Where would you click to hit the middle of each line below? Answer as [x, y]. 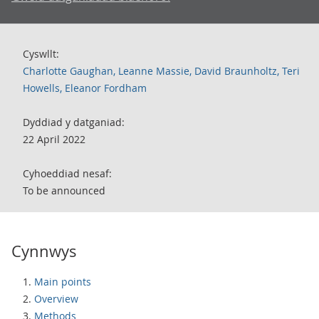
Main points [63, 282]
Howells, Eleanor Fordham [85, 88]
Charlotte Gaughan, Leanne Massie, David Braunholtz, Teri [161, 71]
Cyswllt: [41, 54]
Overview [56, 299]
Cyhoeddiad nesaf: [67, 173]
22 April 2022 [54, 139]
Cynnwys [44, 251]
